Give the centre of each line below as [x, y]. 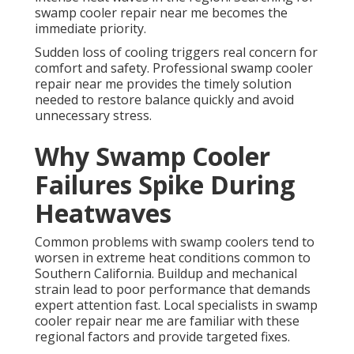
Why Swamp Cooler [153, 156]
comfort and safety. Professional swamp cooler [174, 68]
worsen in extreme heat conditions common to [173, 258]
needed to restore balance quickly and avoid [164, 100]
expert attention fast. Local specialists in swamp [176, 305]
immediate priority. [90, 29]
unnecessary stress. [93, 116]
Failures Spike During [165, 185]
